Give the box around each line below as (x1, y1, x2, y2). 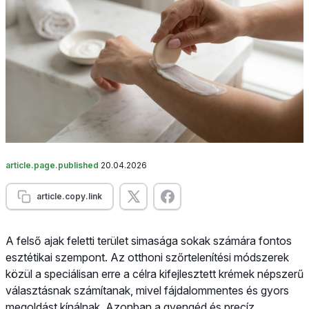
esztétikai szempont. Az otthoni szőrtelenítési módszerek (6, 250, 289, 264)
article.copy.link (37, 190, 102, 201)
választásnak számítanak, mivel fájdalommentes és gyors (6, 283, 289, 297)
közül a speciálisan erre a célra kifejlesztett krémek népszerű (6, 266, 303, 281)
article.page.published (6, 159, 101, 170)
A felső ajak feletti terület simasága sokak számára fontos (6, 233, 292, 248)
